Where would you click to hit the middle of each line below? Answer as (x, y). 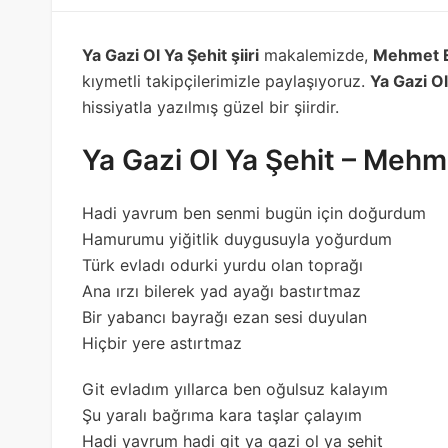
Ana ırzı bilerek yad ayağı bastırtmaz (221, 290)
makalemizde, (316, 54)
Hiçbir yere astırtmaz (162, 342)
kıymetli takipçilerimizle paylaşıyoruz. (226, 80)
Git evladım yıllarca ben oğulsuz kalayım (235, 388)
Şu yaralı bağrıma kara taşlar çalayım (222, 414)
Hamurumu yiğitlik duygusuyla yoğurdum (237, 238)
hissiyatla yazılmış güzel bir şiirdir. (210, 106)
